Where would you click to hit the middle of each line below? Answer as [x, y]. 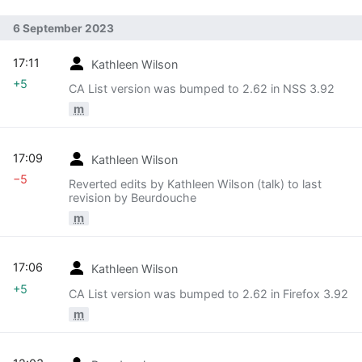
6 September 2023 [63, 29]
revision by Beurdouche [133, 198]
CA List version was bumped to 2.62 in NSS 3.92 [202, 88]
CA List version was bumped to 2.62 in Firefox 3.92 [208, 293]
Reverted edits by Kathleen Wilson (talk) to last [195, 184]
